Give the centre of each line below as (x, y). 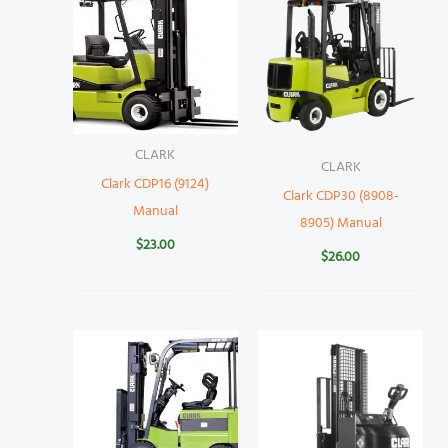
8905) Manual (340, 224)
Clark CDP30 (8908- (340, 197)
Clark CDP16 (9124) (155, 185)
